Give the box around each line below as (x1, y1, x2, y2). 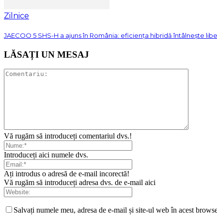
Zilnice (4, 11, 29, 21)
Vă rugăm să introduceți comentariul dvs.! (4, 132, 132, 140)
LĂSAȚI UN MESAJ (4, 49, 89, 60)
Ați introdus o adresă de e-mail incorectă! (4, 170, 129, 178)
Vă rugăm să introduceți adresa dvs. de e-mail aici (4, 178, 155, 187)
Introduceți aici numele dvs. (4, 151, 88, 159)
